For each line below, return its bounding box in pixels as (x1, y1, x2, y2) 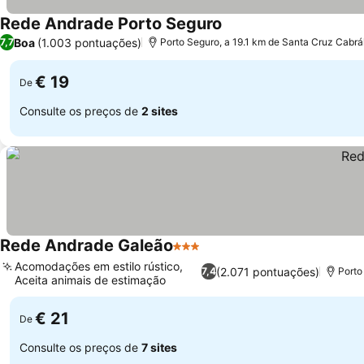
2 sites (141, 103, 178, 118)
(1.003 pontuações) (37, 35, 141, 50)
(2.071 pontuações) (216, 264, 320, 279)
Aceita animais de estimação (15, 273, 166, 287)
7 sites (141, 340, 177, 354)
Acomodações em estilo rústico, (15, 259, 183, 273)
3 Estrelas (172, 246, 233, 262)
